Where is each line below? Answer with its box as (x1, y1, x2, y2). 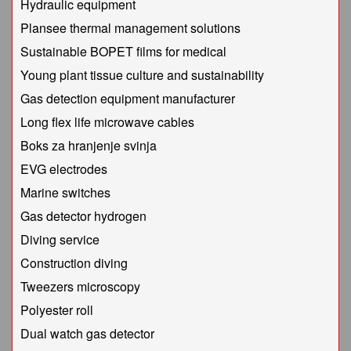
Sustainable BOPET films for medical (20, 42, 226, 61)
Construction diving (20, 254, 128, 273)
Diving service (20, 230, 100, 249)
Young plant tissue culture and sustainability (20, 66, 264, 85)
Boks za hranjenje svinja (20, 136, 157, 155)
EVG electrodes (20, 160, 107, 179)
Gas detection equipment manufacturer (20, 89, 235, 108)
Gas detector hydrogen (20, 207, 147, 226)
